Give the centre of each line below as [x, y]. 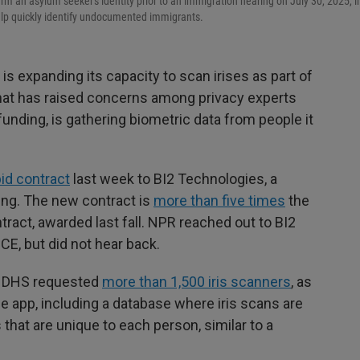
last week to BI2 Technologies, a [174, 179]
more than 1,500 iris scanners [196, 282]
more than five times [219, 201]
